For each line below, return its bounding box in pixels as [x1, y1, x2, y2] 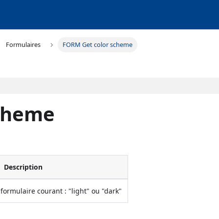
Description [4, 162, 43, 172]
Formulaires [6, 40, 41, 49]
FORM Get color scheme [62, 40, 132, 49]
